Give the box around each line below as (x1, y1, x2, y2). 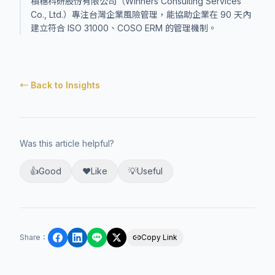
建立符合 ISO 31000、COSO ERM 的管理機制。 (31, 23, 217, 33)
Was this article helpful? (20, 138, 114, 149)
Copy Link (141, 233, 177, 242)
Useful (137, 166, 163, 176)
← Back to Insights (20, 80, 100, 90)
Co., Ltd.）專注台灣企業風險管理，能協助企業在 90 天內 (31, 9, 251, 20)
